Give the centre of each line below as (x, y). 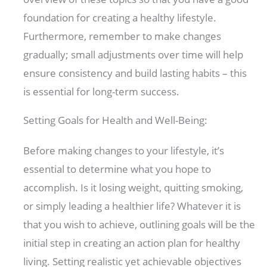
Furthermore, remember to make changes (122, 36)
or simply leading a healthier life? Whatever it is (132, 206)
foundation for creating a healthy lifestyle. (120, 18)
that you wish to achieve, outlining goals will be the (139, 225)
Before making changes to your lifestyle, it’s (124, 151)
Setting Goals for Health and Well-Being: (116, 120)
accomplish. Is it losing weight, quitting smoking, (133, 188)
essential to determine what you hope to (117, 169)
